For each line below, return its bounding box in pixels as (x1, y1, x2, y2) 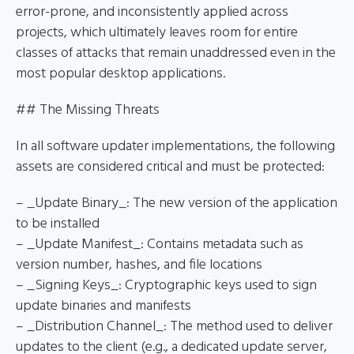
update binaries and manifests (16, 295, 191, 318)
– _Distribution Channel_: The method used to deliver (16, 315, 333, 338)
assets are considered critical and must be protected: (16, 156, 325, 179)
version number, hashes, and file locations (16, 254, 262, 277)
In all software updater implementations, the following (16, 135, 335, 158)
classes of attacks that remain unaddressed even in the (16, 42, 336, 65)
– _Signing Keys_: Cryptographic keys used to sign (16, 274, 317, 297)
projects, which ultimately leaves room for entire (16, 21, 298, 44)
